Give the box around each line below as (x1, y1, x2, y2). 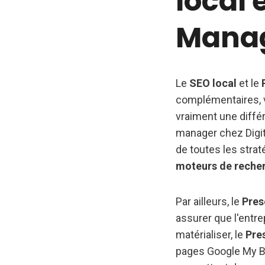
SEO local (189, 77, 237, 90)
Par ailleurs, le (176, 195, 242, 208)
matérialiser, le (176, 228, 245, 241)
